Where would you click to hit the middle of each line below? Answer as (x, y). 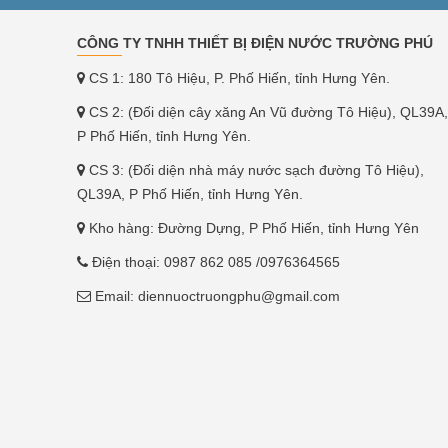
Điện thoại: (126, 262)
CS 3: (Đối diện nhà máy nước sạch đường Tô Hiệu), (254, 170)
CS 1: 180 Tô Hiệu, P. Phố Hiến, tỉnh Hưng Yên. (237, 78)
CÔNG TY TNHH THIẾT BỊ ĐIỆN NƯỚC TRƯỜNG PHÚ (255, 43)
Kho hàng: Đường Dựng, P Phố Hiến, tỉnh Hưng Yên (252, 228)
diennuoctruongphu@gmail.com (239, 296)
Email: (114, 296)
